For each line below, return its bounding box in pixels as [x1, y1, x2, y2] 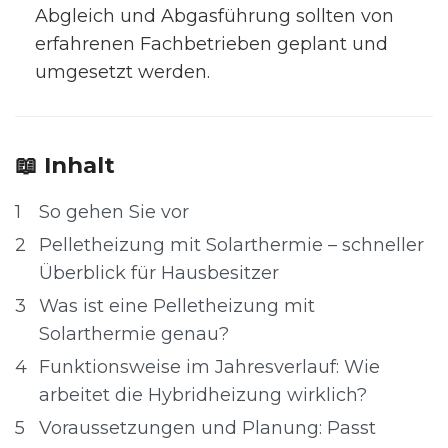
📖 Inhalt [15, 151, 115, 179]
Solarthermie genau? [39, 323, 229, 345]
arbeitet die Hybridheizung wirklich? [39, 384, 367, 406]
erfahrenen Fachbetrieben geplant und [35, 33, 388, 55]
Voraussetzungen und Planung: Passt [39, 417, 376, 439]
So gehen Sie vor [39, 201, 189, 223]
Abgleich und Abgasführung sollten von [35, 5, 394, 27]
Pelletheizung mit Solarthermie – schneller [39, 234, 424, 256]
